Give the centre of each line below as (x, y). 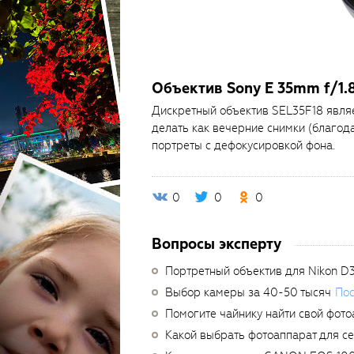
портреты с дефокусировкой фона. (243, 145)
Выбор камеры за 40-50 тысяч (248, 292)
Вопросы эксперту (217, 244)
